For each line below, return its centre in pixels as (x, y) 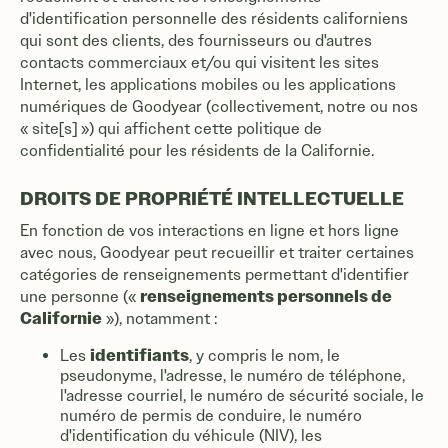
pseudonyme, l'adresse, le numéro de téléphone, (232, 375)
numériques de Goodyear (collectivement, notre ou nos (219, 106)
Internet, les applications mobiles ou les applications (208, 84)
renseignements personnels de (266, 296)
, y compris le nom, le (264, 355)
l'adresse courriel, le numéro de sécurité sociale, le (242, 395)
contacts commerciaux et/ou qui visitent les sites (199, 62)
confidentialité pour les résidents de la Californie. (197, 150)
